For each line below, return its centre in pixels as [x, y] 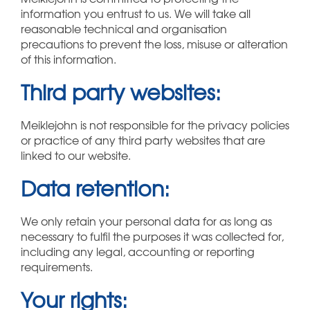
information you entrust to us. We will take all [136, 13]
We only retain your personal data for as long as [146, 221]
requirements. [57, 267]
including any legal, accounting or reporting [138, 252]
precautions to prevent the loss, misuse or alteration [154, 44]
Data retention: [95, 188]
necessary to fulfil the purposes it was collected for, [152, 236]
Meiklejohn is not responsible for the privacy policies [155, 125]
